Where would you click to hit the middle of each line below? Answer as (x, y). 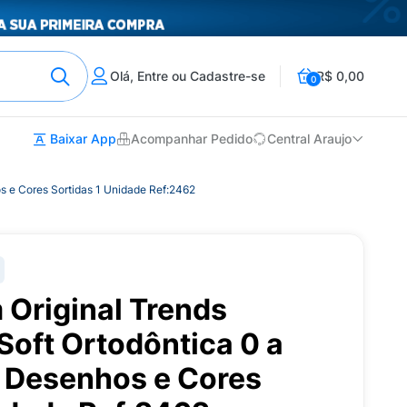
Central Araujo (309, 139)
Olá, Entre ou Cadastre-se (188, 76)
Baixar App (81, 139)
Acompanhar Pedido (192, 139)
